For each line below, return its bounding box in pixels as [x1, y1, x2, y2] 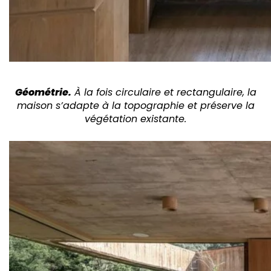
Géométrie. [15, 85, 71, 99]
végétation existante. [85, 112, 186, 126]
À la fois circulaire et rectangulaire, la [71, 85, 256, 99]
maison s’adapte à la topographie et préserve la [16, 99, 255, 113]
